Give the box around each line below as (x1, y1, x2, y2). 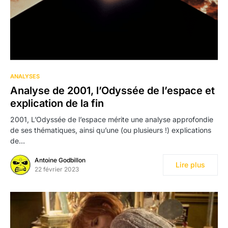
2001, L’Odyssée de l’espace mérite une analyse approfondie (10, 115, 213, 124)
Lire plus (176, 160, 205, 169)
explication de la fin (10, 97, 104, 109)
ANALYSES (10, 72, 40, 80)
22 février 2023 (35, 165, 79, 173)
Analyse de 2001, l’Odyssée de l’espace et (10, 84, 215, 97)
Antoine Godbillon (35, 156, 85, 164)
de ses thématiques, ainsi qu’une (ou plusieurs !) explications (10, 125, 211, 134)
